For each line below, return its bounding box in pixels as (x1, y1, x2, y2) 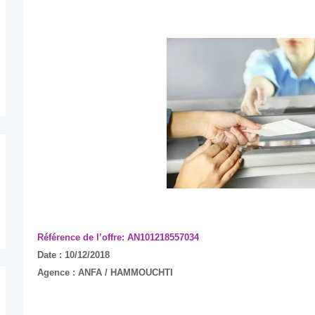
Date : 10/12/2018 (37, 249, 110, 260)
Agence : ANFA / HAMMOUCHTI (37, 266, 173, 278)
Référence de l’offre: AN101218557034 (37, 231, 199, 243)
